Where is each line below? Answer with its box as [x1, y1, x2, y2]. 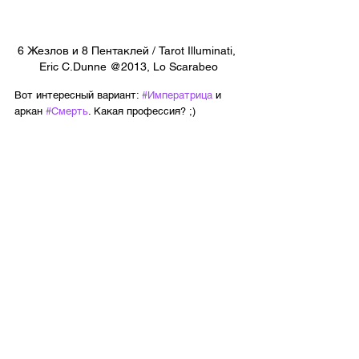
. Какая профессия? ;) [88, 104, 196, 117]
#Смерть [46, 104, 88, 117]
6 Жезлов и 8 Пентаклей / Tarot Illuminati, [18, 43, 239, 57]
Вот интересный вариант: [14, 88, 142, 101]
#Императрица [142, 88, 212, 101]
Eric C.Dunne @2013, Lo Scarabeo [38, 59, 218, 73]
